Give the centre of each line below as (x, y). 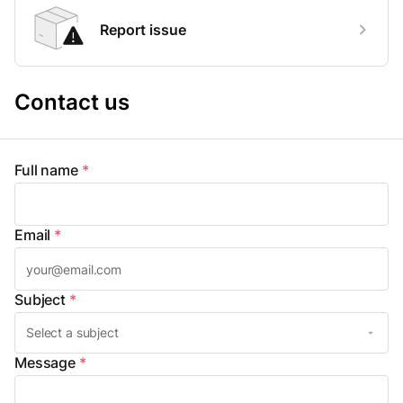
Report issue (143, 29)
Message (45, 363)
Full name (46, 170)
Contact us (72, 102)
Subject (40, 300)
